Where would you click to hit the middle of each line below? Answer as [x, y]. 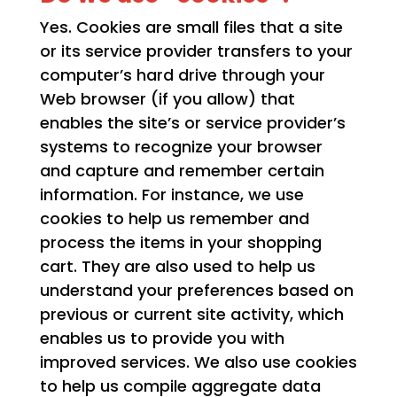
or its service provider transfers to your [196, 51]
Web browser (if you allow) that [167, 99]
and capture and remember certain [182, 171]
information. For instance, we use [171, 195]
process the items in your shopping [180, 243]
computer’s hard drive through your [182, 75]
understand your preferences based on [196, 291]
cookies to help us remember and [174, 219]
